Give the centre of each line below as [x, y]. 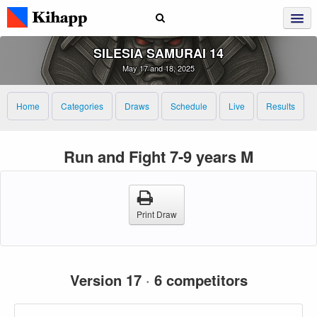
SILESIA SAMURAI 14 [158, 53]
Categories [82, 106]
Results [281, 106]
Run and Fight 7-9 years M [158, 156]
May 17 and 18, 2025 [158, 68]
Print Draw [156, 214]
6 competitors [198, 279]
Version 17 [108, 279]
